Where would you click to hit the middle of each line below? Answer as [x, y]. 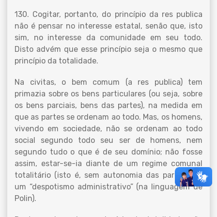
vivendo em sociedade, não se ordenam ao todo [108, 129]
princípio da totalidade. [56, 61]
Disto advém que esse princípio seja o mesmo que [108, 49]
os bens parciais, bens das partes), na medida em [108, 105]
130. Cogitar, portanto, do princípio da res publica [108, 14]
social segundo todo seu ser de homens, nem [108, 140]
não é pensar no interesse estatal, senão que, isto [108, 26]
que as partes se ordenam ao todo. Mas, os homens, [108, 117]
